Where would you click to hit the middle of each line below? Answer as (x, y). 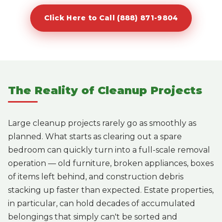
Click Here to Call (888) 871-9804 (111, 18)
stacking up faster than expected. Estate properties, (111, 190)
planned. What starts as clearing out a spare (95, 136)
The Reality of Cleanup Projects (105, 90)
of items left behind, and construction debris (96, 176)
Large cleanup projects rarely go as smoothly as (102, 123)
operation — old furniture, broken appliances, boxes (111, 163)
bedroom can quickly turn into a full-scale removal (109, 150)
